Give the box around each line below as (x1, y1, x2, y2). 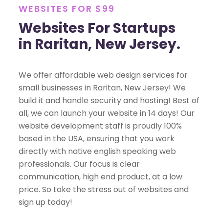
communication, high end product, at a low (19, 171, 182, 183)
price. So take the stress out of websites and (19, 184, 189, 196)
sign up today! (19, 197, 72, 208)
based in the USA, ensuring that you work (19, 133, 175, 145)
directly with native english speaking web (19, 146, 176, 157)
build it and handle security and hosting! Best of (19, 95, 199, 107)
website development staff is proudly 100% (19, 120, 182, 132)
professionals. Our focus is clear (19, 158, 140, 170)
